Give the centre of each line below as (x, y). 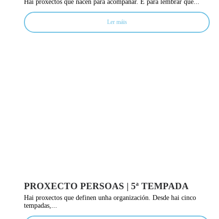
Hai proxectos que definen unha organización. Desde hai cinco (110, 197)
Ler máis (117, 22)
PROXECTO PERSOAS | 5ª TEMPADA (106, 186)
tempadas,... (41, 205)
